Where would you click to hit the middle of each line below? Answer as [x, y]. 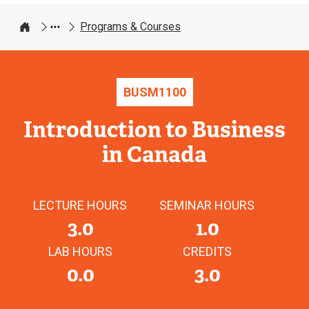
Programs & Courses [130, 26]
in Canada [154, 154]
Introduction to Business [154, 129]
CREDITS [207, 251]
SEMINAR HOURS [207, 205]
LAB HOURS [80, 251]
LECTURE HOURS [80, 205]
